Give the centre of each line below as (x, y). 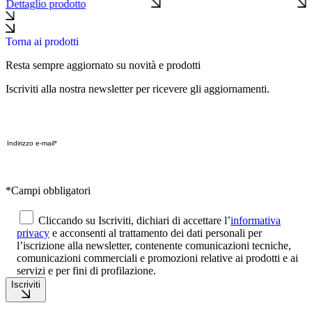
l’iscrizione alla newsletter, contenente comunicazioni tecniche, (154, 245)
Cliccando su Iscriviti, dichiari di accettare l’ (134, 220)
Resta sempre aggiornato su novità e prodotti (103, 65)
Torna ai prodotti (42, 41)
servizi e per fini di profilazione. (86, 270)
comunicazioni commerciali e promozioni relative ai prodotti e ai (157, 258)
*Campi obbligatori (48, 190)
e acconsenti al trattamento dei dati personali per (156, 233)
